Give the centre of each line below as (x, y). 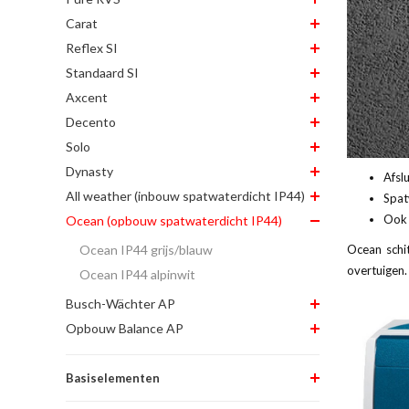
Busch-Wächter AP (121, 303)
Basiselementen (113, 378)
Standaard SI (102, 72)
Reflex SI (92, 47)
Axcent (87, 97)
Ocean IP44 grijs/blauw (146, 249)
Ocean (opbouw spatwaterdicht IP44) (174, 220)
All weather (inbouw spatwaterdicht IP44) (185, 195)
